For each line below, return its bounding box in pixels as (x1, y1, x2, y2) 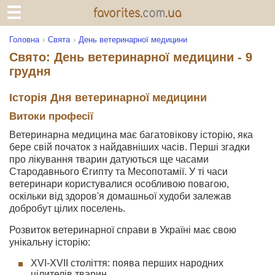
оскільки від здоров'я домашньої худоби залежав (9, 191, 231, 201)
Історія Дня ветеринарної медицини (9, 91, 207, 104)
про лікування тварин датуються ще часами (9, 154, 209, 165)
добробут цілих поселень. (9, 203, 125, 214)
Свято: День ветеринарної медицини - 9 (9, 50, 252, 64)
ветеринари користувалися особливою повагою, (9, 179, 229, 189)
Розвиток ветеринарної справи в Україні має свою (9, 225, 236, 235)
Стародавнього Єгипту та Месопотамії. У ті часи (9, 166, 228, 177)
